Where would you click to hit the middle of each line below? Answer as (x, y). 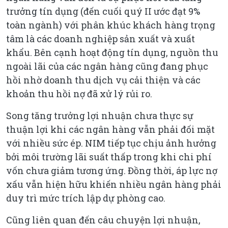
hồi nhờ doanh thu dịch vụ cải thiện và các (103, 80)
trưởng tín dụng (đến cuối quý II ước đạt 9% (103, 11)
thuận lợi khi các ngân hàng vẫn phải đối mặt (110, 129)
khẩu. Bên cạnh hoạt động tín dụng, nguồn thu (112, 52)
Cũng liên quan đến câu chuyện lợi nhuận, (103, 220)
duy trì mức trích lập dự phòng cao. (86, 198)
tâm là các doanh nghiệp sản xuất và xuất (101, 38)
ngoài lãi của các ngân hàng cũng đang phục (107, 66)
